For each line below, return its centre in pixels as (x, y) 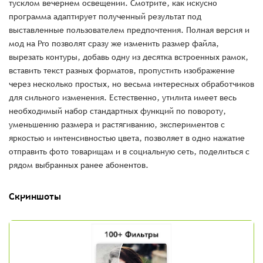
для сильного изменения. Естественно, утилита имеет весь (123, 98)
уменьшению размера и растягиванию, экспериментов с (117, 125)
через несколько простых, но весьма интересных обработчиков (131, 84)
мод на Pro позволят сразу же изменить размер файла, (114, 44)
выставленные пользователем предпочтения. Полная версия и (129, 30)
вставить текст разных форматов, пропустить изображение (122, 71)
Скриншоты (35, 196)
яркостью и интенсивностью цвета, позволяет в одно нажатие (127, 138)
